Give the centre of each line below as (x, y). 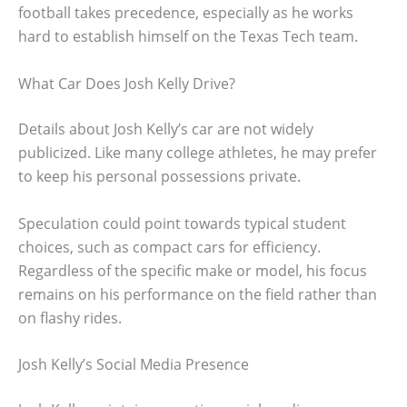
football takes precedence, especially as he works (186, 13)
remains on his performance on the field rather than (198, 294)
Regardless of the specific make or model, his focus (193, 270)
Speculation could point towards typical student (182, 223)
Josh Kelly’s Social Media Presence (134, 365)
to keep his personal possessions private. (159, 176)
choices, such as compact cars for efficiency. (169, 247)
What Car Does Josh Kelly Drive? (127, 83)
